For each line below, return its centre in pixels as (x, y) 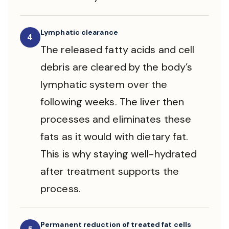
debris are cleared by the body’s (117, 67)
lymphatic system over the (104, 84)
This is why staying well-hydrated (119, 154)
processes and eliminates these (116, 119)
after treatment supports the (110, 171)
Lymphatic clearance (79, 32)
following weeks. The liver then (112, 102)
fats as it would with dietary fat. (114, 136)
